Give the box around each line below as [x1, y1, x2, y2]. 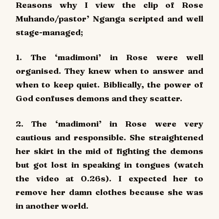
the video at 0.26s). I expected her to [16, 173, 203, 184]
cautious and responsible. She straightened [16, 132, 203, 143]
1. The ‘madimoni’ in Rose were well [16, 52, 203, 63]
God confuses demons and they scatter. [16, 93, 182, 104]
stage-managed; [16, 26, 83, 37]
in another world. [16, 200, 88, 211]
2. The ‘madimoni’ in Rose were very [16, 118, 203, 129]
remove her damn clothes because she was [16, 187, 203, 197]
